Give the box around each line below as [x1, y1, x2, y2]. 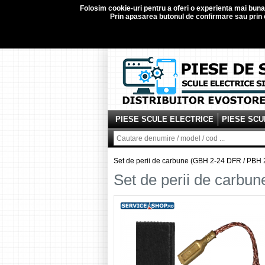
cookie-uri [108, 4, 142, 12]
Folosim [79, 4, 108, 12]
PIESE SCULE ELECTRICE [115, 115, 214, 124]
